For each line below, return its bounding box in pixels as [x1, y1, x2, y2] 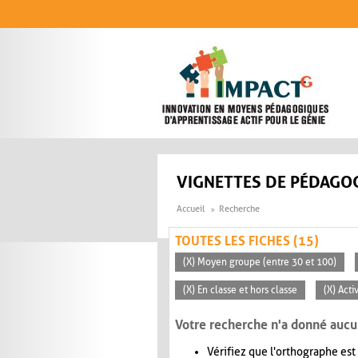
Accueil [177, 204, 205, 215]
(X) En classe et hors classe [183, 284, 297, 296]
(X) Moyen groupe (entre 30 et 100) [183, 257, 336, 268]
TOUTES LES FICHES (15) [175, 233, 319, 249]
